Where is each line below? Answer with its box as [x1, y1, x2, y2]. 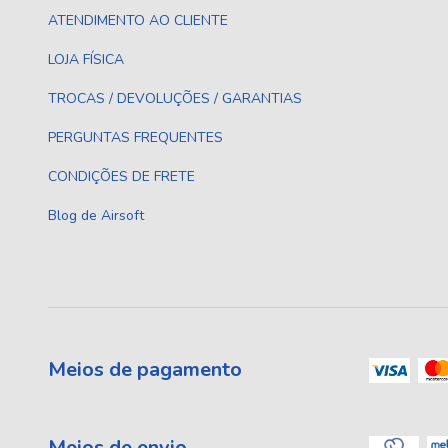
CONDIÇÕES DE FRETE [48, 167, 195, 187]
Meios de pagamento [48, 356, 242, 384]
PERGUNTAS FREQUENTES [48, 128, 223, 148]
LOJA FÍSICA [48, 50, 124, 70]
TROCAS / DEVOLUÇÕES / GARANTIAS [48, 89, 302, 109]
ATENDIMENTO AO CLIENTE [48, 11, 228, 31]
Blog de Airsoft [48, 206, 144, 226]
